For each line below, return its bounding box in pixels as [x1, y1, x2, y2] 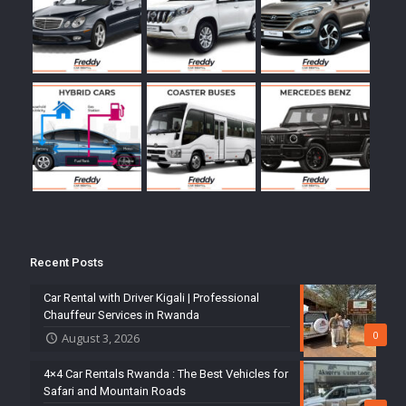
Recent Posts [30, 256, 103, 270]
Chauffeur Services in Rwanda [43, 308, 199, 323]
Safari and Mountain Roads [43, 384, 186, 399]
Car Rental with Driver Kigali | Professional [43, 291, 259, 305]
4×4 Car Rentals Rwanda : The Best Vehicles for [43, 367, 288, 382]
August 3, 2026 [62, 330, 140, 347]
